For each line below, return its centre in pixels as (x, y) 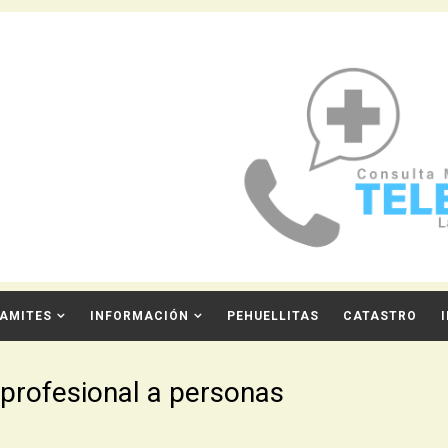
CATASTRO (379, 316)
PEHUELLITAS (272, 316)
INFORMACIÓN (139, 316)
